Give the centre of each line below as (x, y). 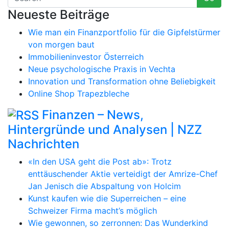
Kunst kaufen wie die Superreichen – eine (107, 199)
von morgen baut (61, 44)
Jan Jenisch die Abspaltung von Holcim (105, 186)
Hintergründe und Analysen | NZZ (105, 130)
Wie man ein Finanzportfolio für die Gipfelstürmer (124, 32)
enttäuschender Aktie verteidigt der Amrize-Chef (123, 174)
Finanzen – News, (93, 114)
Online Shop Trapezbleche (79, 93)
